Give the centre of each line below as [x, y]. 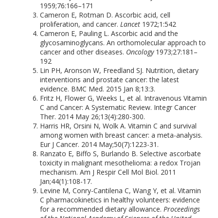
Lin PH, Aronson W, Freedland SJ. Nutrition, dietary [119, 70]
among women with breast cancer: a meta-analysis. [121, 135]
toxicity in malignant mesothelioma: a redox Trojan [120, 163]
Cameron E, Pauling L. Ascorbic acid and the [109, 33]
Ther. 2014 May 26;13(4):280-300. [93, 117]
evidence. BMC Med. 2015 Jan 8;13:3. [98, 89]
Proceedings [182, 209]
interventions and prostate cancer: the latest [110, 80]
